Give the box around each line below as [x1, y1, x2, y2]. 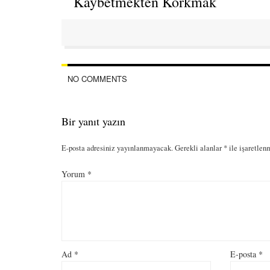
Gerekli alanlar [175, 143, 224, 154]
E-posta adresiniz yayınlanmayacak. [61, 143, 173, 154]
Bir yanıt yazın [61, 113, 125, 128]
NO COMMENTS [67, 72, 127, 84]
